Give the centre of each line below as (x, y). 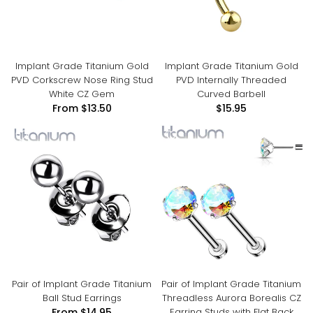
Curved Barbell (231, 94)
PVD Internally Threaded (231, 80)
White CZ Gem (82, 94)
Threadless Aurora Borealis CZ (231, 298)
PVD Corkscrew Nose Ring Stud (82, 80)
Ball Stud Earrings (82, 298)
